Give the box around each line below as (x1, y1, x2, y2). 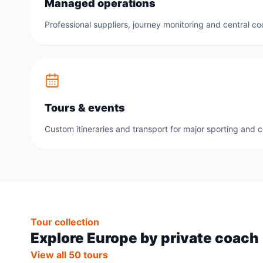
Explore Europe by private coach (31, 230, 259, 247)
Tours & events (45, 102, 125, 114)
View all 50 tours (31, 249, 108, 261)
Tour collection (31, 216, 99, 228)
